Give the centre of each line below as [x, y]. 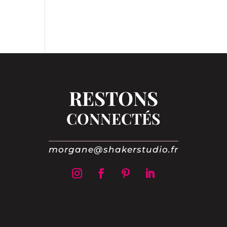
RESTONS [113, 98]
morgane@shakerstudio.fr [113, 150]
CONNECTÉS [113, 119]
